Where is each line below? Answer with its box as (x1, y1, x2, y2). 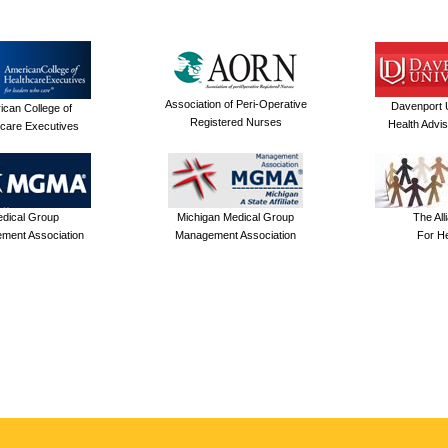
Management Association (175, 228, 296, 241)
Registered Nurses (189, 115, 282, 128)
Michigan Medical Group (177, 210, 294, 223)
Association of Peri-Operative (164, 97, 307, 110)
